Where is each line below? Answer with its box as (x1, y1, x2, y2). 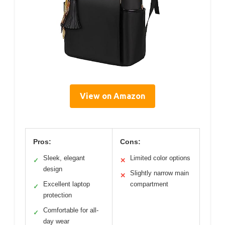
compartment (130, 180, 168, 188)
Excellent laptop (43, 180, 90, 188)
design (43, 165, 62, 173)
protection (43, 191, 72, 199)
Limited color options (130, 154, 190, 162)
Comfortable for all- (43, 206, 98, 214)
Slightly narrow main (130, 169, 189, 177)
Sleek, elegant (43, 154, 85, 162)
